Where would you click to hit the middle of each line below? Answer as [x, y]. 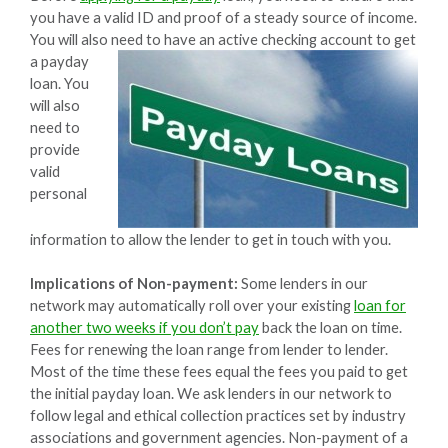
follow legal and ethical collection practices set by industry [218, 414]
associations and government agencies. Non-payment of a [219, 436]
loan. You [59, 82]
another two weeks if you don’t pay [144, 326]
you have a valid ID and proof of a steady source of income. [223, 16]
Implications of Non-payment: [134, 282]
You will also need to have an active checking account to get [223, 38]
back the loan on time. [330, 326]
